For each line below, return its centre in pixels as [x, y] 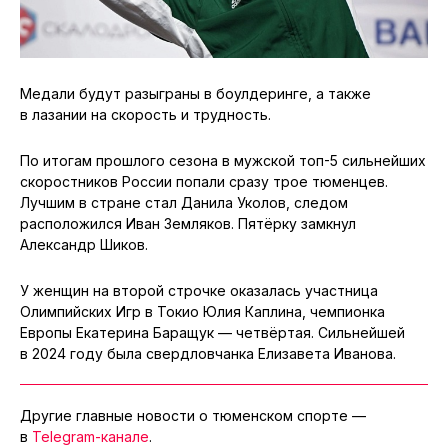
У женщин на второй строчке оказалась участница [199, 290]
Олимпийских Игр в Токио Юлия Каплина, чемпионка [202, 311]
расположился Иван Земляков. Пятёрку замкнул [188, 223]
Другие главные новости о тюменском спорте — [193, 415]
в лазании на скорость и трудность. [145, 114]
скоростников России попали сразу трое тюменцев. [204, 181]
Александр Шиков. [84, 244]
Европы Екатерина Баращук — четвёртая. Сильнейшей [212, 332]
